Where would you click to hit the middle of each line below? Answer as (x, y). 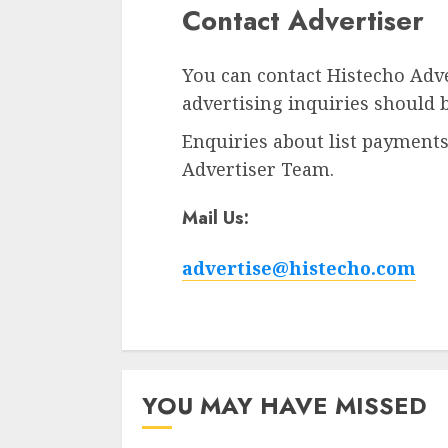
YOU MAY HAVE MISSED (284, 405)
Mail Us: (215, 217)
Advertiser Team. (258, 168)
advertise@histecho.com (299, 267)
